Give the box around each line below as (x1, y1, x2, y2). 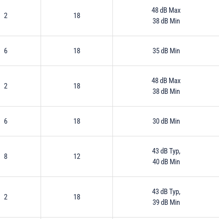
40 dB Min (152, 157, 180, 166)
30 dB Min (152, 116, 180, 126)
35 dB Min (152, 46, 180, 55)
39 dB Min (152, 197, 180, 207)
